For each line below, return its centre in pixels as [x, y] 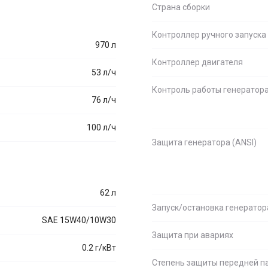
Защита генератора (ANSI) [204, 142]
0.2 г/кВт [99, 248]
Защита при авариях [193, 235]
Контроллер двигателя [197, 62]
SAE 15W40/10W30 [79, 220]
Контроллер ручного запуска [209, 35]
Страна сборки [181, 7]
